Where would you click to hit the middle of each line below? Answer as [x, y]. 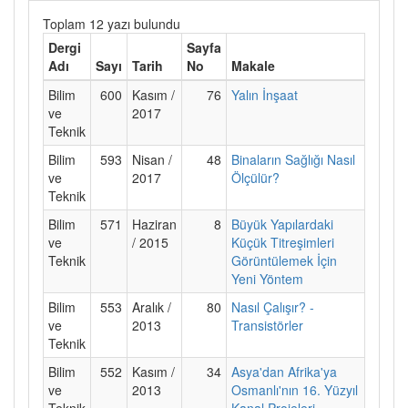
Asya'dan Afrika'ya [284, 371]
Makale [253, 65]
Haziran [154, 224]
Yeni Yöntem [267, 278]
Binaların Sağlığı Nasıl [293, 159]
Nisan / [152, 159]
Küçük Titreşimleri [283, 242]
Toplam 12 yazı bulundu [112, 23]
